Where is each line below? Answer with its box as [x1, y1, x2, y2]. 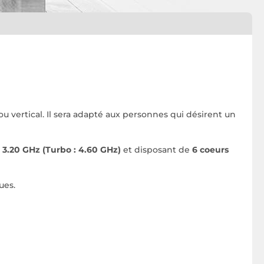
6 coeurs [192, 144, 229, 155]
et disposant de [121, 144, 192, 155]
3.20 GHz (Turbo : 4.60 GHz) [2, 144, 121, 155]
